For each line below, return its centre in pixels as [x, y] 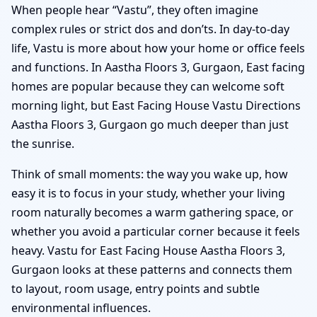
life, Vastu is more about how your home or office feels [158, 48]
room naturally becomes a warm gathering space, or [152, 212]
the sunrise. [43, 143]
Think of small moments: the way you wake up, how [150, 174]
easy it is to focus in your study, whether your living [148, 193]
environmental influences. [81, 307]
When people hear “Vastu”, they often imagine [135, 10]
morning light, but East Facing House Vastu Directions [156, 105]
